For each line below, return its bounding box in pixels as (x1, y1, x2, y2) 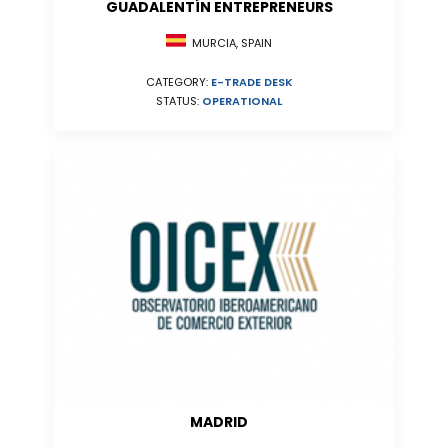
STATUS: (156, 93, 202, 110)
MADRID (190, 412, 248, 432)
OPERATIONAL (202, 93, 282, 110)
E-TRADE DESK (210, 74, 293, 91)
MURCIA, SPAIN (186, 35, 272, 52)
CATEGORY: (145, 74, 211, 91)
